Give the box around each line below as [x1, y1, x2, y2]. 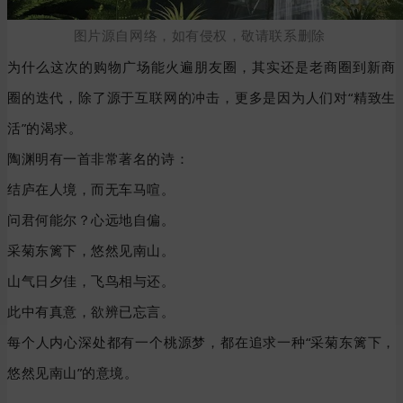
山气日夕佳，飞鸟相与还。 [7, 272, 175, 291]
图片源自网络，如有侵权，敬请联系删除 [73, 27, 326, 45]
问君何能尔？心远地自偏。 [7, 210, 175, 229]
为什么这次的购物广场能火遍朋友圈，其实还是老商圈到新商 [7, 58, 396, 76]
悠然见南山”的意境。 [7, 363, 139, 382]
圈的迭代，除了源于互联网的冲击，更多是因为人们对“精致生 [7, 88, 396, 107]
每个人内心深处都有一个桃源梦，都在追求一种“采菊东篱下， [7, 333, 396, 352]
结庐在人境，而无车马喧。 [7, 180, 175, 199]
